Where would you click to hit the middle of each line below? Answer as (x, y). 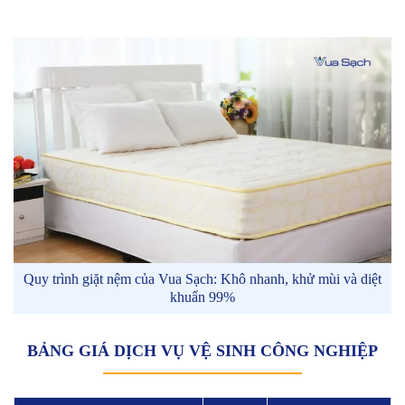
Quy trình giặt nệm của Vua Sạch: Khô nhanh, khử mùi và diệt (202, 279)
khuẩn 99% (202, 297)
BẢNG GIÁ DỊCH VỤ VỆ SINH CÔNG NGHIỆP (202, 351)
